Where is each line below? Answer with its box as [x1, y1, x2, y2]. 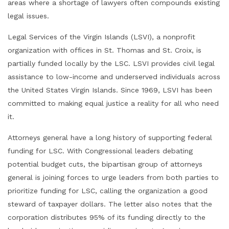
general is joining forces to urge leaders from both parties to [8, 173, 219, 181]
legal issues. [8, 12, 49, 20]
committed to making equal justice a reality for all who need [8, 99, 219, 107]
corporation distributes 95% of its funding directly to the [8, 213, 205, 221]
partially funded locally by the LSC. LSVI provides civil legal [8, 59, 215, 67]
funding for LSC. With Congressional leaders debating [8, 147, 193, 155]
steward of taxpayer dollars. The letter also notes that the [8, 200, 212, 208]
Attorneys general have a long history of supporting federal [8, 133, 212, 142]
